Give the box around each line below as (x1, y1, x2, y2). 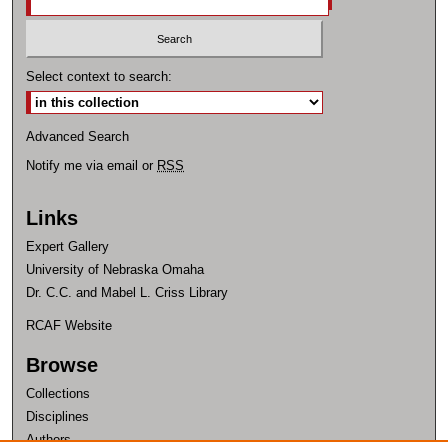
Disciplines (26, 409, 90, 425)
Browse (26, 354, 99, 377)
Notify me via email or (26, 158, 158, 174)
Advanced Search (26, 129, 130, 145)
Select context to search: (26, 69, 173, 85)
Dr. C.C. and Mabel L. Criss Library (26, 285, 229, 301)
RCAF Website (26, 318, 113, 334)
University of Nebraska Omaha (26, 262, 205, 278)
